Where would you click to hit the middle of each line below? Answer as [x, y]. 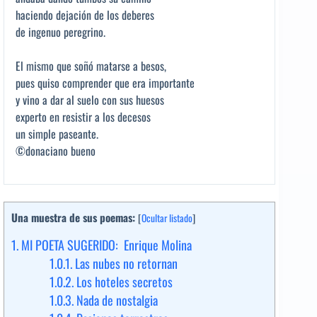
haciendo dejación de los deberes [85, 15]
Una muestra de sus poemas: [73, 218]
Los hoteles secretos [123, 282]
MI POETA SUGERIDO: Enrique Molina [105, 245]
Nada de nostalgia [116, 300]
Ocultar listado [167, 218]
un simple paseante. [57, 134]
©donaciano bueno [56, 151]
